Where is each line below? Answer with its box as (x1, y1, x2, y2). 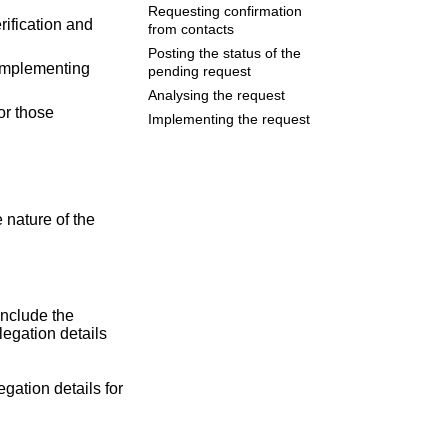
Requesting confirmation (148, 4, 303, 20)
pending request (148, 64, 252, 80)
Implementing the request (148, 112, 311, 128)
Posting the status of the (148, 46, 302, 62)
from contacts (148, 22, 235, 38)
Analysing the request (148, 88, 286, 104)
